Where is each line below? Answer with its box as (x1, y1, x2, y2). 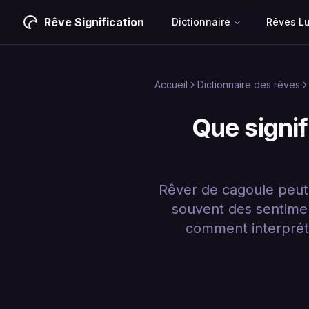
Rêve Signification (44, 15, 144, 29)
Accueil (154, 79, 188, 90)
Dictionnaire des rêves (197, 79, 300, 90)
